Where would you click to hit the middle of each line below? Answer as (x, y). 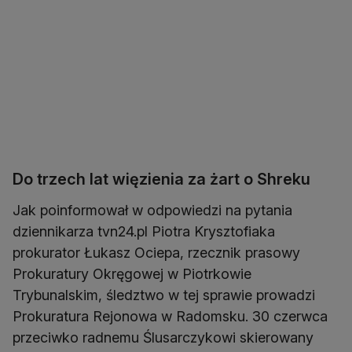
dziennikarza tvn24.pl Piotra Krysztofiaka (144, 232)
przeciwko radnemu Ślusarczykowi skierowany (163, 338)
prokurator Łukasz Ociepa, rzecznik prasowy (156, 253)
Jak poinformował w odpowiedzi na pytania (152, 211)
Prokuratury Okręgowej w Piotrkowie (132, 274)
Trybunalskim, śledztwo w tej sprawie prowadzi (164, 295)
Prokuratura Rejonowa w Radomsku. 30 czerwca (170, 317)
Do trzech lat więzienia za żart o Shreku (161, 180)
